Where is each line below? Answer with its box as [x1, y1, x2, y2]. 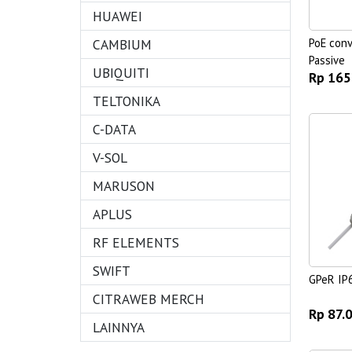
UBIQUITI [93, 64, 149, 82]
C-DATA [93, 120, 136, 138]
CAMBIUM [93, 35, 152, 53]
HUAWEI [93, 7, 142, 25]
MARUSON [93, 177, 155, 195]
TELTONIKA [93, 92, 160, 110]
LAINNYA [93, 318, 145, 336]
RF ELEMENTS [93, 233, 179, 251]
